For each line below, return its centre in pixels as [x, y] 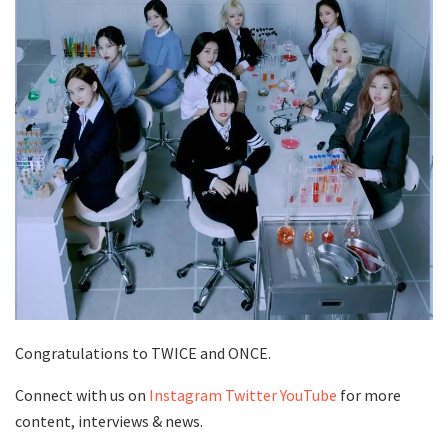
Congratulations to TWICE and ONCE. [143, 353]
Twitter [251, 395]
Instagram [185, 395]
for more [369, 395]
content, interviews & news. [109, 421]
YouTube [308, 395]
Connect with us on [82, 395]
